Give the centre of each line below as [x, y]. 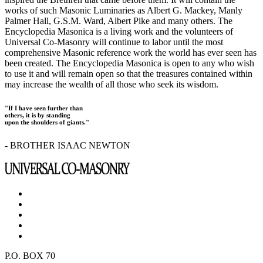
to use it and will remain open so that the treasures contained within [129, 73]
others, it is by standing [38, 115]
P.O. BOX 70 [30, 255]
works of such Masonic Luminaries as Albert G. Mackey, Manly [124, 10]
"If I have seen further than [44, 108]
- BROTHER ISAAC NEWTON [68, 145]
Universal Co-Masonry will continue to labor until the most [114, 42]
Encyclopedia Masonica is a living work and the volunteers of [119, 31]
